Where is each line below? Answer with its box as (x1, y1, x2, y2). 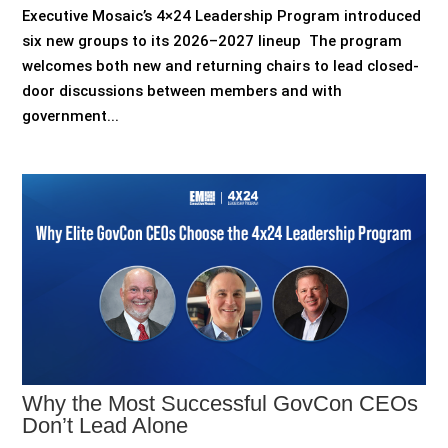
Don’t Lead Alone (22, 412, 189, 438)
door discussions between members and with (22, 81, 343, 100)
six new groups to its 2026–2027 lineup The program (22, 31, 403, 50)
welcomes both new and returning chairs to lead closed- (22, 56, 420, 75)
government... (22, 106, 120, 125)
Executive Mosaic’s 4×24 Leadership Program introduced (22, 6, 422, 25)
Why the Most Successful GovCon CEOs (22, 390, 419, 416)
